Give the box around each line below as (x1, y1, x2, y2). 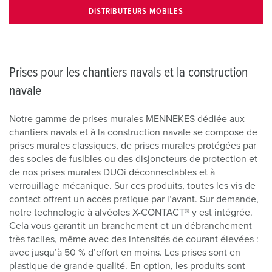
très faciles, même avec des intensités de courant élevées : (9, 234, 259, 244)
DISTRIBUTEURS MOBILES (89, 7, 183, 16)
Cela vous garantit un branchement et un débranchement (9, 220, 252, 231)
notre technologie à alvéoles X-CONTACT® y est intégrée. (9, 207, 253, 217)
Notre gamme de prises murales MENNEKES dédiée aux (9, 114, 245, 124)
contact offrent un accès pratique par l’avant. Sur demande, (9, 194, 259, 204)
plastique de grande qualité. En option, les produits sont (9, 260, 245, 271)
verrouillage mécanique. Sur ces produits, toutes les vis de (9, 180, 256, 191)
